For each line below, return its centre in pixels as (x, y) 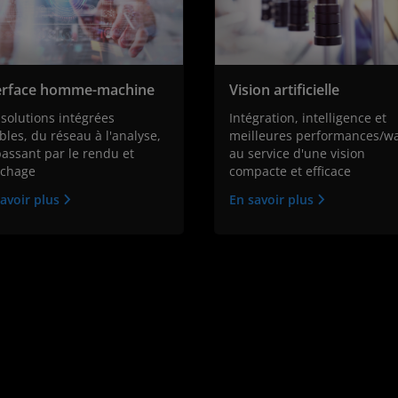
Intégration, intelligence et (308, 118)
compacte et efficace (290, 171)
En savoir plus (273, 200)
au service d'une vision (297, 154)
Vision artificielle (284, 90)
